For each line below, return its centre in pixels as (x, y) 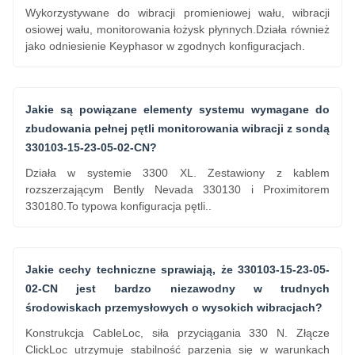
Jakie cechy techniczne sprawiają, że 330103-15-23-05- (177, 269)
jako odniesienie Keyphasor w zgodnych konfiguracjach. (165, 46)
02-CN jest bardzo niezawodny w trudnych (177, 288)
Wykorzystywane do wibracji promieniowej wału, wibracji (177, 13)
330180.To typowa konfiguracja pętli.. (118, 206)
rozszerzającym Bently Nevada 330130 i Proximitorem (177, 189)
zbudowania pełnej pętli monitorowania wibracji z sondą (177, 128)
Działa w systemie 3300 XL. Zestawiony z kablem (177, 173)
